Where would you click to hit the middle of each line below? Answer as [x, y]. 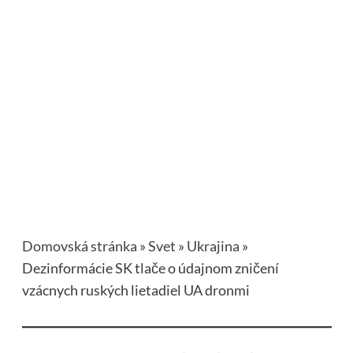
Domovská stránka [79, 245]
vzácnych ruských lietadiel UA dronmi [136, 290]
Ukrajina [213, 245]
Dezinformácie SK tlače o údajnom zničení [150, 268]
